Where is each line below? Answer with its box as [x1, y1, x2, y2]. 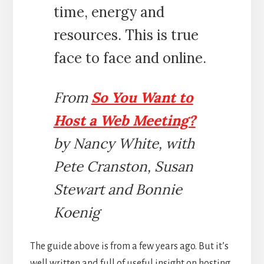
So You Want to [91, 88, 193, 107]
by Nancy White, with [53, 134, 194, 153]
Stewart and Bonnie [53, 180, 182, 199]
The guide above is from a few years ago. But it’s [29, 241, 229, 252]
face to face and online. [53, 49, 206, 68]
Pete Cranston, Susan [53, 157, 193, 176]
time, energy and [53, 3, 164, 22]
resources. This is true [53, 26, 199, 45]
